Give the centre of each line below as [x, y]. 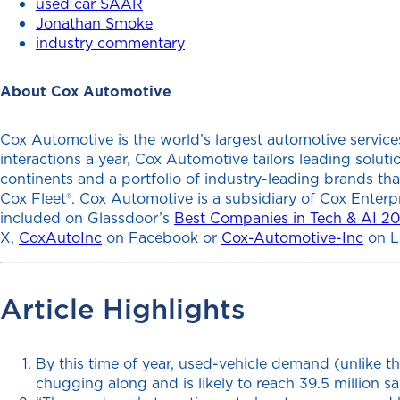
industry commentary [110, 43]
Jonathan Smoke [94, 23]
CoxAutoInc [60, 237]
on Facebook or [162, 237]
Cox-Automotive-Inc [292, 237]
